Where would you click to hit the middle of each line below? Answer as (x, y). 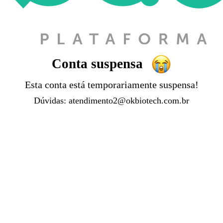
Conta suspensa (99, 64)
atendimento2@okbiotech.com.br (129, 100)
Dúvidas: (51, 100)
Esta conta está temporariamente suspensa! (111, 84)
